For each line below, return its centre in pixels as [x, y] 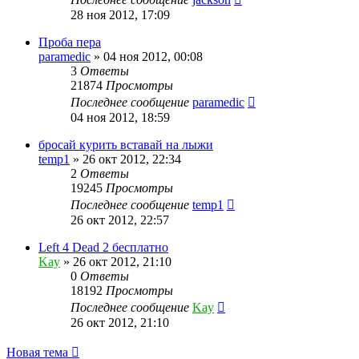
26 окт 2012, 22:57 [120, 220]
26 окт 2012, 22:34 [132, 159]
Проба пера [70, 42]
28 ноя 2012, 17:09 [120, 14]
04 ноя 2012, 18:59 [120, 117]
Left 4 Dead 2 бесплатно [103, 247]
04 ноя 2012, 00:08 [153, 56]
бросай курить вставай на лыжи [126, 144]
